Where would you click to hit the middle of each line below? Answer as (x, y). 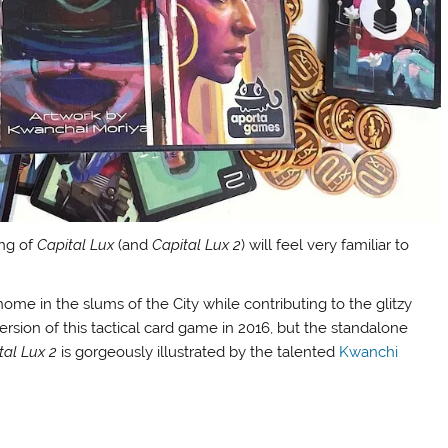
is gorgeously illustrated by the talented (198, 352)
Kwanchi (369, 352)
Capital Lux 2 (197, 244)
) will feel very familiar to (325, 244)
